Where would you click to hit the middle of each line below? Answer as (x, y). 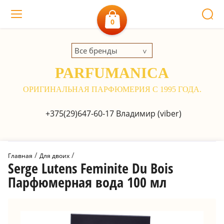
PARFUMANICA (112, 73)
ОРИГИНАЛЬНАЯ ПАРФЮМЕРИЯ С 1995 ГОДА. (112, 89)
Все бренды (96, 50)
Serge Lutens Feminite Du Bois (90, 168)
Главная (20, 156)
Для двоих (54, 156)
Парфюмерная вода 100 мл (87, 182)
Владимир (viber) (147, 113)
